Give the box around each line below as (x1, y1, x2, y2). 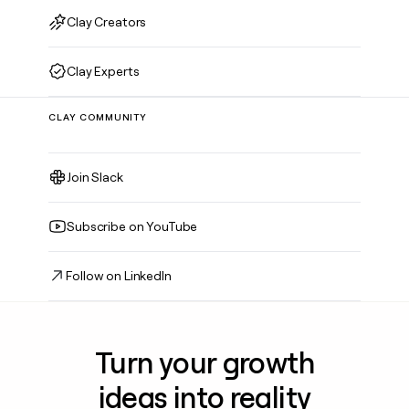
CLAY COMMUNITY (48, 110, 148, 123)
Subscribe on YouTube (67, 218, 198, 234)
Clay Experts (67, 63, 140, 79)
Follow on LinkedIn (66, 267, 172, 283)
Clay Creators (67, 14, 147, 29)
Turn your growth (95, 345, 314, 381)
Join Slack (67, 169, 123, 184)
